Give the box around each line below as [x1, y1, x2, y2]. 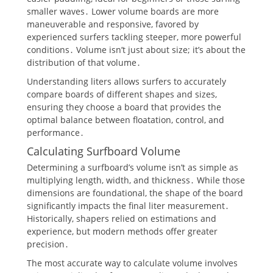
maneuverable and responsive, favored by [27, 18, 199, 30]
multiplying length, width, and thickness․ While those [27, 174, 245, 186]
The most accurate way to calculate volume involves [27, 257, 238, 269]
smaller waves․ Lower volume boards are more [27, 5, 219, 17]
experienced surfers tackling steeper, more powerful [27, 30, 241, 43]
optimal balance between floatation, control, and [27, 113, 224, 126]
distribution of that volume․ [27, 56, 141, 68]
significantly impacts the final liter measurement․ [27, 199, 229, 211]
